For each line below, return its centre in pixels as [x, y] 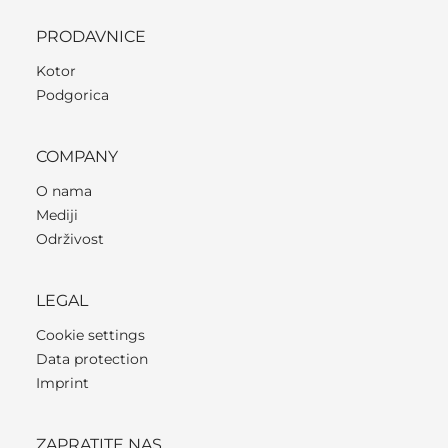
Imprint [62, 382]
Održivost [70, 238]
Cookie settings [90, 334]
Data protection [92, 358]
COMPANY [77, 156]
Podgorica [72, 94]
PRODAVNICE [91, 36]
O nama [64, 190]
